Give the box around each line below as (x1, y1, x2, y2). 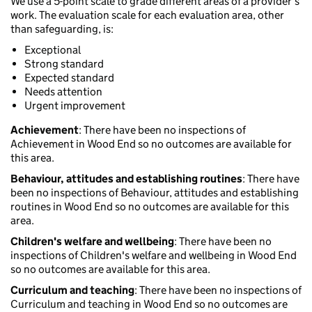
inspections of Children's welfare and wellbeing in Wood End (10, 249, 297, 263)
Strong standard (24, 57, 104, 71)
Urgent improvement (24, 99, 125, 113)
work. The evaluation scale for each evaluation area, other (10, 8, 284, 22)
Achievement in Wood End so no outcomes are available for (10, 137, 292, 151)
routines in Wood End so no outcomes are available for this (10, 200, 289, 214)
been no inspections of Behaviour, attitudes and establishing (10, 186, 299, 200)
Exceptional (24, 43, 81, 57)
